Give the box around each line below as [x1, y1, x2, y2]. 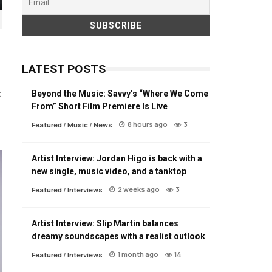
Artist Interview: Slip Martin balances [32, 218, 178, 228]
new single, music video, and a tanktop [32, 166, 186, 176]
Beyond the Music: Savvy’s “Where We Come [32, 88, 208, 98]
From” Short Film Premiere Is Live [32, 101, 168, 111]
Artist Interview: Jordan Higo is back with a [32, 153, 202, 163]
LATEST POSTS [22, 61, 106, 76]
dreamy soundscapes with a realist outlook [32, 231, 205, 241]
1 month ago [118, 249, 158, 259]
